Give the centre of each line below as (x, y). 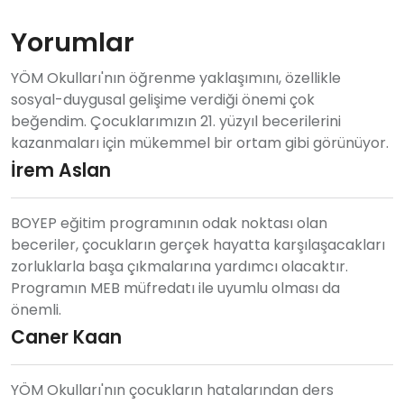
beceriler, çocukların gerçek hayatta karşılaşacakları (198, 244)
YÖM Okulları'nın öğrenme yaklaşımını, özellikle (176, 78)
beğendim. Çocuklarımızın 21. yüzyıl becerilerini (176, 121)
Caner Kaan (66, 337)
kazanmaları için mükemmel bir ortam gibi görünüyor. (200, 142)
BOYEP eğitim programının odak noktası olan (169, 223)
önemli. (36, 309)
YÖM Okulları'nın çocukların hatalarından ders (172, 390)
